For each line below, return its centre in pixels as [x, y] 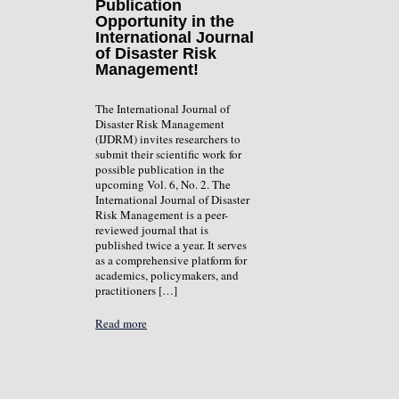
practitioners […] [136, 291]
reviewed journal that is [152, 230]
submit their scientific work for [168, 155]
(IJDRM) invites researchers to [168, 139]
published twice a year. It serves [171, 245]
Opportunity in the [165, 22]
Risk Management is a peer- [162, 215]
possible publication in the [160, 170]
